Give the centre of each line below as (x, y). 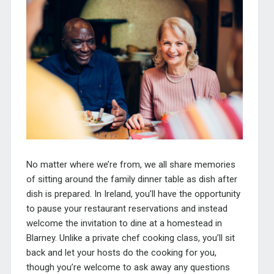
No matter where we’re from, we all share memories (131, 165)
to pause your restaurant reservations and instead (127, 209)
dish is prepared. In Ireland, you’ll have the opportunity (133, 194)
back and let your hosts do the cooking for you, (121, 253)
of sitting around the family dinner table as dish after (131, 180)
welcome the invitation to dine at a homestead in (124, 224)
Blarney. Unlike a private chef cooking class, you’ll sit (130, 238)
